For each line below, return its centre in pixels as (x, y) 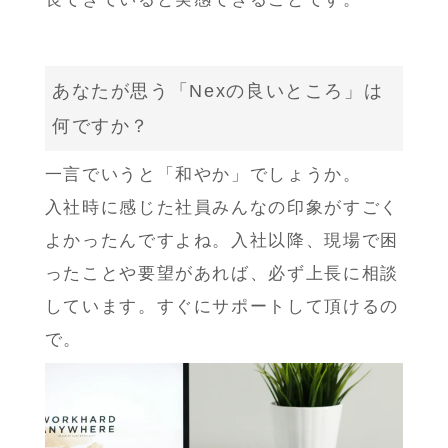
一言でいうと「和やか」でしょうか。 (203, 174)
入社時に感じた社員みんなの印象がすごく (221, 207)
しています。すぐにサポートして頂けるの (221, 306)
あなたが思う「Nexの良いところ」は (217, 90)
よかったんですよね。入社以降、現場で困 (221, 240)
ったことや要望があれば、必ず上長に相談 (221, 273)
